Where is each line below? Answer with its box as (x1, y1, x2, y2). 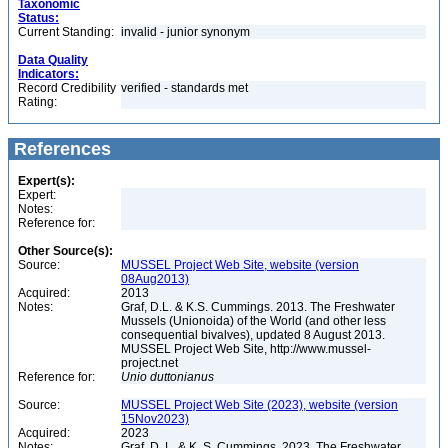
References (9, 139, 111, 159)
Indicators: (18, 67, 79, 81)
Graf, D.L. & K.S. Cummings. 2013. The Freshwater (121, 300, 395, 314)
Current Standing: (18, 25, 114, 39)
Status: (18, 11, 59, 25)
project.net (121, 356, 181, 370)
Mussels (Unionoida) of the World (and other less (121, 314, 386, 328)
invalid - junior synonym (121, 25, 253, 39)
